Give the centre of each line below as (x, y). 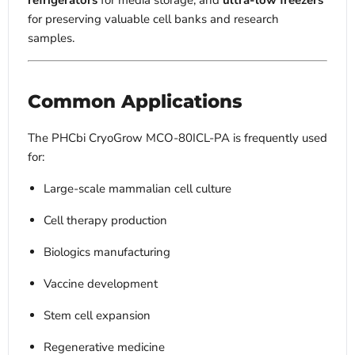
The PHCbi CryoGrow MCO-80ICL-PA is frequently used (177, 138)
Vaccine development (101, 284)
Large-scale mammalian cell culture (137, 189)
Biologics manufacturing (107, 252)
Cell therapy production (105, 221)
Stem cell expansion (97, 316)
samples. (51, 38)
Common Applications (135, 102)
